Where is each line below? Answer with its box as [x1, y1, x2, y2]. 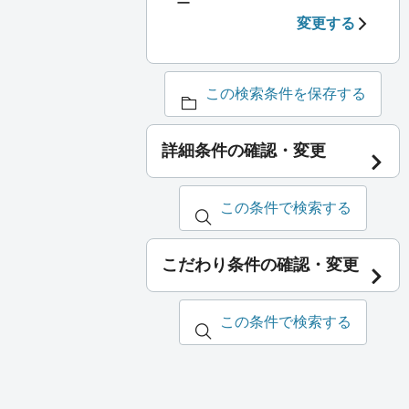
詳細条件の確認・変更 [162, 142, 326, 161]
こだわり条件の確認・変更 [162, 256, 359, 275]
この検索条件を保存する [205, 86, 366, 102]
